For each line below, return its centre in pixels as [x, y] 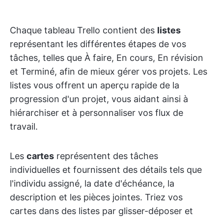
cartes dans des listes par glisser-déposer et [101, 211]
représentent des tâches [106, 156]
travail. [24, 126]
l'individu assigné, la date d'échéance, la [92, 183]
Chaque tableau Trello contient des [83, 30]
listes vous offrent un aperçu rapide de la [95, 85]
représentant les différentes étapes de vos [98, 44]
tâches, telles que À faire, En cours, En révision [107, 57]
